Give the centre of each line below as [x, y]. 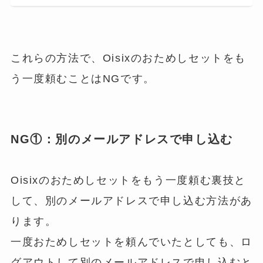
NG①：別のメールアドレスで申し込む [122, 139]
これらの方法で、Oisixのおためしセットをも [128, 58]
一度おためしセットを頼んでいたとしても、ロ [131, 242]
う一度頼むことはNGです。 [82, 78]
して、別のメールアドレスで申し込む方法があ [131, 200]
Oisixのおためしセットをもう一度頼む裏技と [128, 180]
